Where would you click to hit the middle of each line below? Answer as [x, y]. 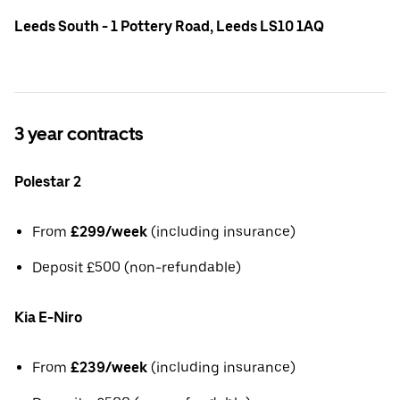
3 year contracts [79, 134]
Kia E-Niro [48, 318]
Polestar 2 [48, 182]
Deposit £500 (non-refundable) [137, 268]
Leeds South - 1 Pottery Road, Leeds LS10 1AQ [169, 26]
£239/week [109, 368]
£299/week [109, 232]
